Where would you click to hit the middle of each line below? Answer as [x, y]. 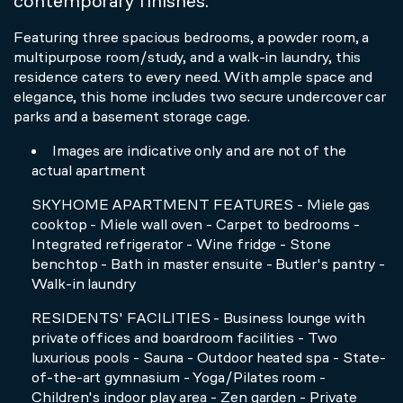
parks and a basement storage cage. [132, 116]
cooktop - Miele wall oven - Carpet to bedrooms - [196, 224]
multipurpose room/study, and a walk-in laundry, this [188, 56]
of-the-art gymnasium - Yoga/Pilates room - [179, 376]
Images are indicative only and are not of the [199, 150]
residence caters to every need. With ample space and [193, 76]
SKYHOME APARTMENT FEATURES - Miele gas [201, 204]
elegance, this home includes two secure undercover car [200, 96]
